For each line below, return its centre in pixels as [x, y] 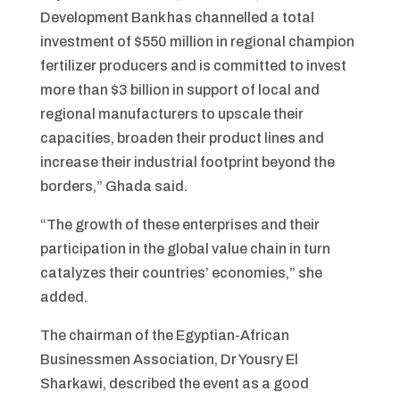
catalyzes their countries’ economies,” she [181, 273]
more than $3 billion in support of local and [179, 90]
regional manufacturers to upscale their [171, 114]
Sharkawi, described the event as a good [174, 383]
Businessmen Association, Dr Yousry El [169, 359]
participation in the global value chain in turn [185, 249]
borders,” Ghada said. [113, 186]
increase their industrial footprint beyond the [187, 162]
